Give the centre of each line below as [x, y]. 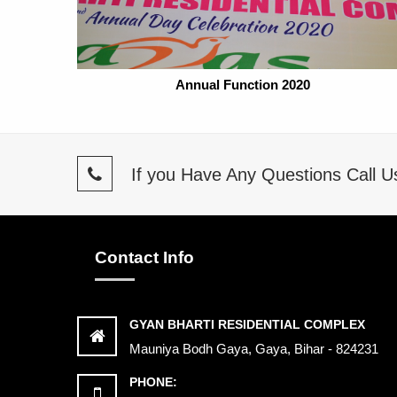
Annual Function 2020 [243, 85]
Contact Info [144, 257]
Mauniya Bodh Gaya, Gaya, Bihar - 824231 [253, 348]
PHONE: [153, 381]
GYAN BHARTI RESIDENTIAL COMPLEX [247, 324]
